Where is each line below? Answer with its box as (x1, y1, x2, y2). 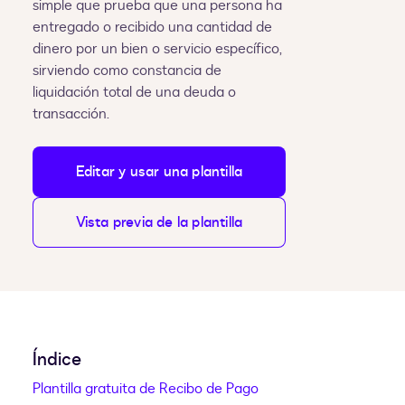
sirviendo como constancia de (33, 61, 221, 81)
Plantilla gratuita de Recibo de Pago (33, 379, 259, 400)
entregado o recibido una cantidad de (33, 17, 272, 38)
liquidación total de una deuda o (33, 82, 236, 103)
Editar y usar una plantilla (75, 162, 243, 183)
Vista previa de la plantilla (75, 212, 243, 233)
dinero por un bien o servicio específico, (33, 39, 281, 60)
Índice (33, 347, 81, 372)
